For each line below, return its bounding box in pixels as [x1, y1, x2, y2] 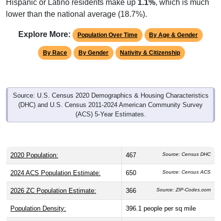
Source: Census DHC [162, 142, 211, 147]
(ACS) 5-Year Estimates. [75, 101, 146, 109]
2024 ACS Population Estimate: [10, 159, 101, 167]
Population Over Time [77, 22, 138, 29]
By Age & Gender [149, 22, 198, 29]
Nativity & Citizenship [120, 39, 181, 47]
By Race [42, 39, 67, 47]
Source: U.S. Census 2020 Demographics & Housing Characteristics [12, 82, 209, 90]
